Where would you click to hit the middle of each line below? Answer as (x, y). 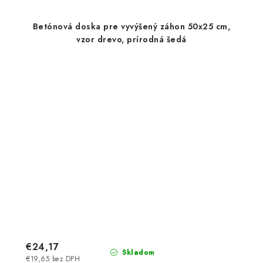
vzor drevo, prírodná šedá (131, 39)
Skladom (137, 253)
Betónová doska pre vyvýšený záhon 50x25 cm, (131, 26)
